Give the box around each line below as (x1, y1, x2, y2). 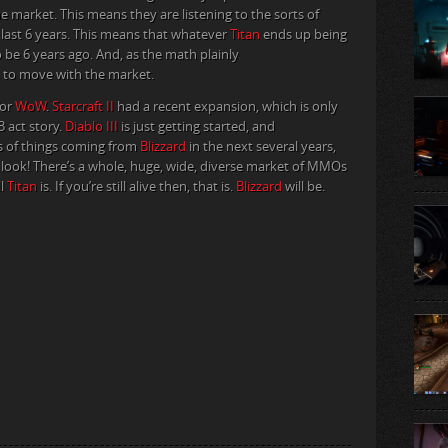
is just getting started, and (118, 119, 275, 135)
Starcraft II (52, 99, 114, 115)
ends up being (260, 27, 347, 43)
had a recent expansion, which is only (114, 99, 338, 115)
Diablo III (65, 119, 118, 135)
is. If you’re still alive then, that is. (37, 179, 236, 195)
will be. (282, 179, 325, 195)
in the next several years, (186, 139, 336, 155)
